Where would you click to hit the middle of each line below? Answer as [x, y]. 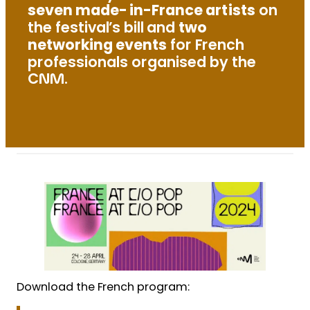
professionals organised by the [142, 64]
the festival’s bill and [103, 29]
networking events [97, 47]
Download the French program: [103, 288]
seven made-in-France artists [142, 12]
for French [206, 47]
